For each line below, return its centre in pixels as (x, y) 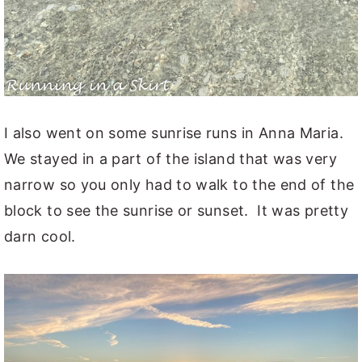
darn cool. (40, 236)
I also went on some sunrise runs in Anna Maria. (176, 133)
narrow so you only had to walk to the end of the (179, 184)
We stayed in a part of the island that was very (170, 158)
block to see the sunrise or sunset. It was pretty (176, 210)
